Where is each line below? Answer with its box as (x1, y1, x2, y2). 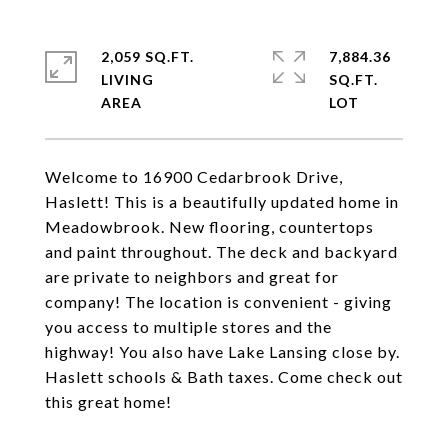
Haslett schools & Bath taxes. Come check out (45, 367, 403, 386)
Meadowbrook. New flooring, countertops (45, 217, 374, 236)
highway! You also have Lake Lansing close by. (45, 342, 400, 361)
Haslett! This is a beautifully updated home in (45, 192, 399, 211)
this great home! (45, 392, 172, 411)
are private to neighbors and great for (45, 267, 339, 286)
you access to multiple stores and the (45, 317, 332, 336)
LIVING (101, 71, 154, 88)
